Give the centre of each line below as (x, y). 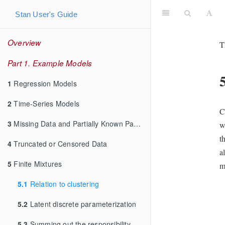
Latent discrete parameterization (82, 204)
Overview (24, 42)
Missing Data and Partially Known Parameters (73, 123)
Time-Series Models (46, 103)
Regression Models (44, 83)
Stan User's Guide (46, 14)
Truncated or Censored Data (60, 143)
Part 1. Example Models (50, 63)
